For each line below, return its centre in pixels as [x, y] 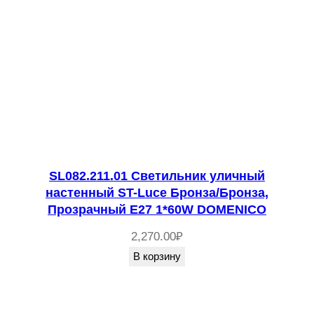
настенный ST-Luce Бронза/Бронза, [157, 192]
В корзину [157, 256]
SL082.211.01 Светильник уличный [157, 176]
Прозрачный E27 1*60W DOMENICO [157, 209]
